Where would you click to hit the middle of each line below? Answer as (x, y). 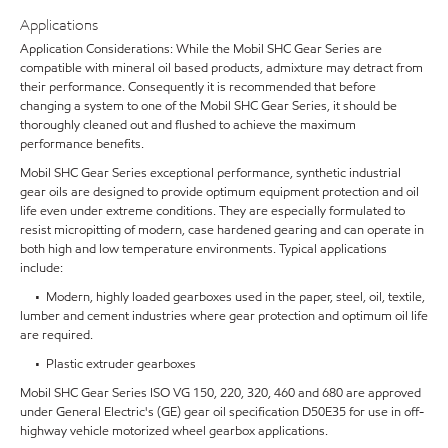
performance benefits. (82, 144)
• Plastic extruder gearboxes (108, 364)
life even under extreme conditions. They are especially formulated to (212, 211)
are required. (56, 335)
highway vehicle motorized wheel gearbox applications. (174, 431)
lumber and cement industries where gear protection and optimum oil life (224, 316)
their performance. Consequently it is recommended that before (198, 87)
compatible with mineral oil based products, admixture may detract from (221, 68)
